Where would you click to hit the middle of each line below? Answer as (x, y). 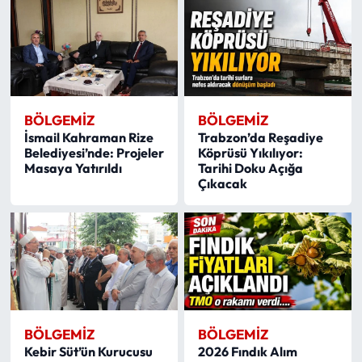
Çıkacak (223, 184)
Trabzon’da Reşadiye (261, 138)
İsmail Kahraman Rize (88, 138)
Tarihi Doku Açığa (251, 168)
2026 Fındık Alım (248, 352)
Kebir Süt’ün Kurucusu (88, 352)
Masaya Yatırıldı (73, 168)
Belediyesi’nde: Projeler (94, 153)
